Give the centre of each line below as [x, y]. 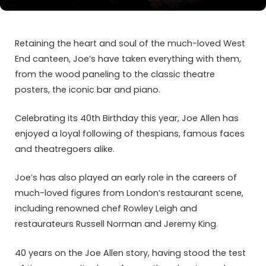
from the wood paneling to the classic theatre [115, 74]
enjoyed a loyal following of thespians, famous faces [130, 134]
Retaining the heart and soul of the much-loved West [130, 43]
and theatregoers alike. [65, 149]
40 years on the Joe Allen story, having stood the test [130, 253]
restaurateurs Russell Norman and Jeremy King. [116, 224]
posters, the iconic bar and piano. [89, 90]
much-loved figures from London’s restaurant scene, [129, 193]
